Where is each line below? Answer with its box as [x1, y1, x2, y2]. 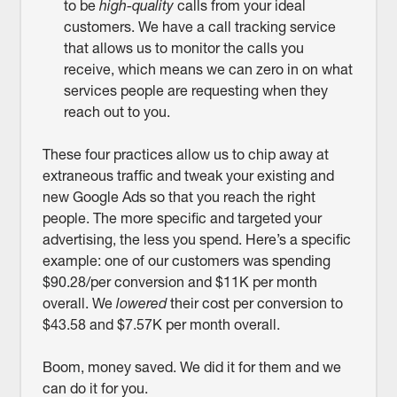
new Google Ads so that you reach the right [42, 188, 315, 206]
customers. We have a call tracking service [63, 18, 336, 36]
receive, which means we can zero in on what [63, 60, 353, 79]
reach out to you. [63, 103, 174, 121]
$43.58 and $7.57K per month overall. [42, 315, 284, 334]
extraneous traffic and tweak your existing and [42, 167, 334, 185]
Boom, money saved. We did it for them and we [42, 358, 341, 377]
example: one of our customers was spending [42, 252, 331, 270]
